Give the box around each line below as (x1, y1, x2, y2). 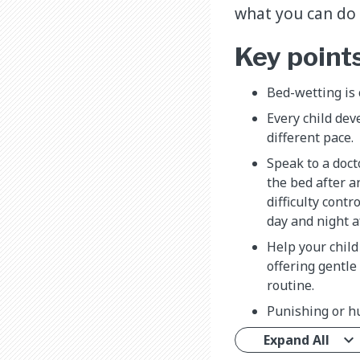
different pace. (267, 128, 354, 146)
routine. (267, 276, 314, 294)
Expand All (264, 330, 329, 349)
